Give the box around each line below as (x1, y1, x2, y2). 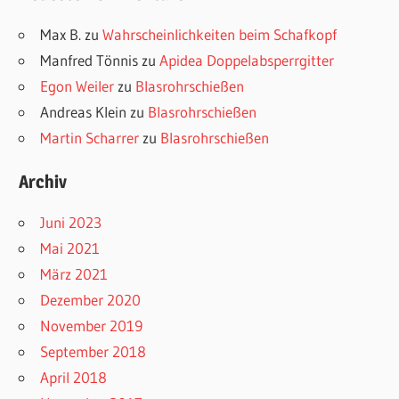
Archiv (19, 171, 68, 193)
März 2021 (40, 265, 109, 284)
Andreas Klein (40, 102, 127, 121)
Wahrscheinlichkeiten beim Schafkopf (102, 24, 338, 44)
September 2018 (40, 342, 147, 362)
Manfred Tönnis (40, 50, 139, 69)
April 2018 (40, 368, 108, 387)
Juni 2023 (40, 213, 102, 232)
